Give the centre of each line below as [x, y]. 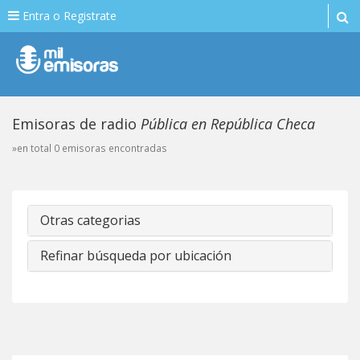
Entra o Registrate [68, 16]
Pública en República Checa [228, 124]
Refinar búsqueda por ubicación [136, 256]
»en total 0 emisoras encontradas [90, 148]
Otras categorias [90, 220]
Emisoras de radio [76, 124]
